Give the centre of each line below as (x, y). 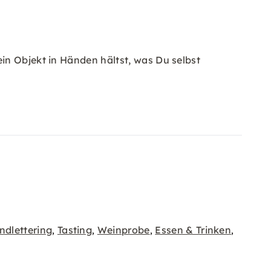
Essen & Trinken (193, 230)
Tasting (75, 230)
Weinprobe (123, 230)
